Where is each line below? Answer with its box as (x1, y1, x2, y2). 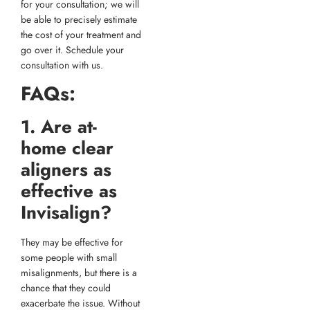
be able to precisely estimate (21, 12, 137, 26)
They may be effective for (21, 235, 123, 249)
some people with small (21, 250, 117, 264)
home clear (21, 134, 113, 161)
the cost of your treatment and (21, 27, 141, 42)
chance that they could (21, 280, 111, 295)
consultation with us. (21, 57, 106, 72)
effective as (21, 177, 117, 204)
